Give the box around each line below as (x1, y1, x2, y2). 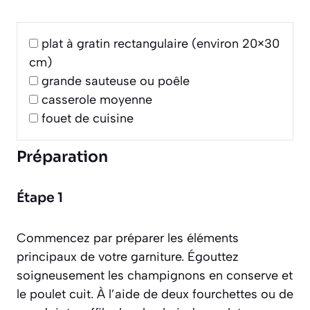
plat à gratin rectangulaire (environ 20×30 (42, 36, 280, 52)
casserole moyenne (42, 92, 152, 108)
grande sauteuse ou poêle (42, 73, 190, 89)
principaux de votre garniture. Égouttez (17, 249, 239, 265)
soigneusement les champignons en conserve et (17, 268, 293, 284)
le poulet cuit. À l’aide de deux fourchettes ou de (17, 286, 293, 302)
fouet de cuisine (42, 111, 134, 127)
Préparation (17, 147, 108, 167)
